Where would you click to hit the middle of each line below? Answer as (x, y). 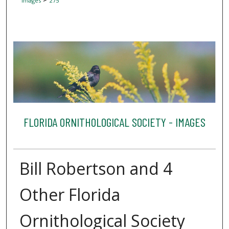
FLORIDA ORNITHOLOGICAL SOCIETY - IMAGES (114, 122)
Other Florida (70, 195)
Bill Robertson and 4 (96, 169)
